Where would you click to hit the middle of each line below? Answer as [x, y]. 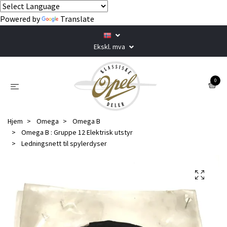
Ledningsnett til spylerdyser [63, 143]
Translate [77, 19]
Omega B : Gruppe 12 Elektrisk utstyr [77, 132]
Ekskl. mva [110, 47]
